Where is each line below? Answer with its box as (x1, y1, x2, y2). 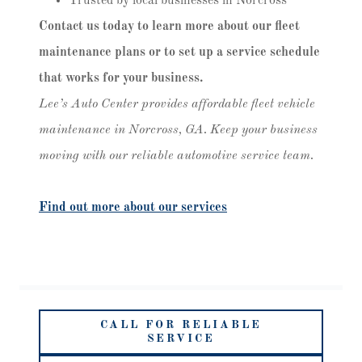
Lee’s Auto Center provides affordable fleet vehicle (39, 97, 315, 111)
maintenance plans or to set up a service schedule (39, 45, 320, 59)
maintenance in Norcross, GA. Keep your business (39, 123, 318, 137)
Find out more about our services (39, 200, 227, 214)
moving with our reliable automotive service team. (39, 149, 314, 162)
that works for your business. (39, 71, 203, 85)
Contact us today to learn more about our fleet (39, 19, 300, 33)
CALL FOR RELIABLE (100, 318, 262, 330)
